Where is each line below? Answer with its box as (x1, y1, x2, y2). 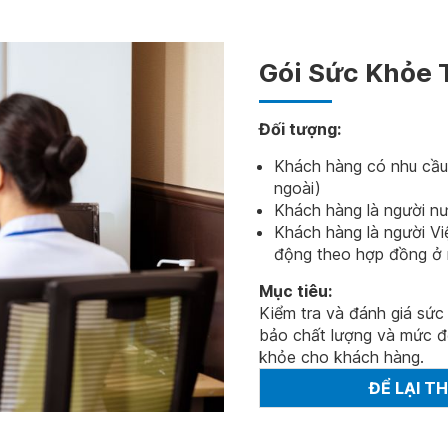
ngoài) (274, 178, 321, 198)
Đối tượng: (259, 119, 341, 139)
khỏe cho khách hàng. (259, 347, 424, 367)
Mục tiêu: (259, 281, 332, 301)
